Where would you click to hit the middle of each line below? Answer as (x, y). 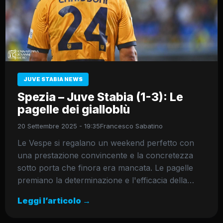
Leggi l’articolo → (54, 201)
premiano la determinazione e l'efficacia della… (106, 180)
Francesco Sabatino (131, 126)
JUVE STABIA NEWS (53, 79)
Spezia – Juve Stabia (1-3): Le (100, 97)
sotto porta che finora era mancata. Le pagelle (105, 168)
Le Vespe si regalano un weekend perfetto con (106, 143)
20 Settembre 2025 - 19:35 (59, 126)
